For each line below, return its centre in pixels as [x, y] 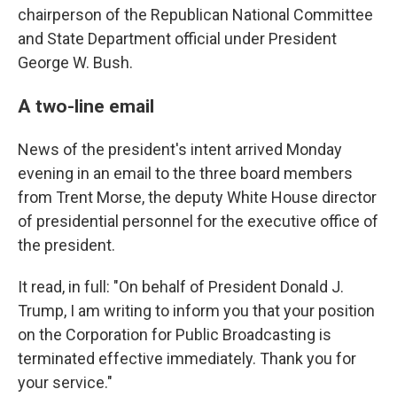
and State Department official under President [177, 39]
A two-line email [86, 106]
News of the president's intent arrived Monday [180, 149]
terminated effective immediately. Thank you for [187, 358]
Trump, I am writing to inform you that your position [196, 311]
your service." [65, 382]
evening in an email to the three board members [185, 173]
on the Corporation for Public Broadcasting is [175, 335]
